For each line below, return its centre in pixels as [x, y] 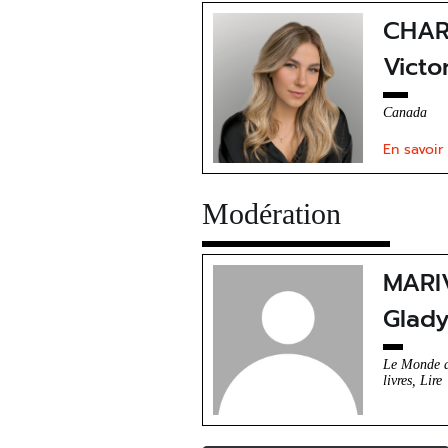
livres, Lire [412, 380]
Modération [271, 213]
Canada [404, 112]
